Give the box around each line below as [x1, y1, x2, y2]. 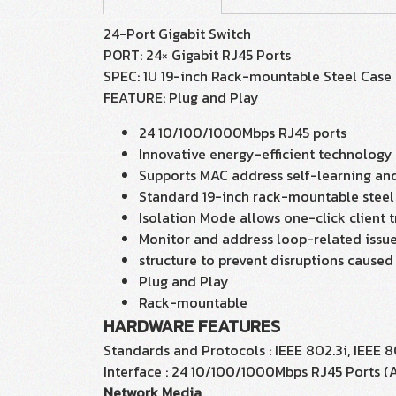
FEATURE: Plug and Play [103, 87, 259, 108]
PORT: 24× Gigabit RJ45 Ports [103, 44, 291, 65]
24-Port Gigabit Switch [103, 23, 251, 44]
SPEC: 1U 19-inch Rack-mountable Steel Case [103, 65, 392, 87]
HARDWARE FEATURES [103, 313, 280, 339]
